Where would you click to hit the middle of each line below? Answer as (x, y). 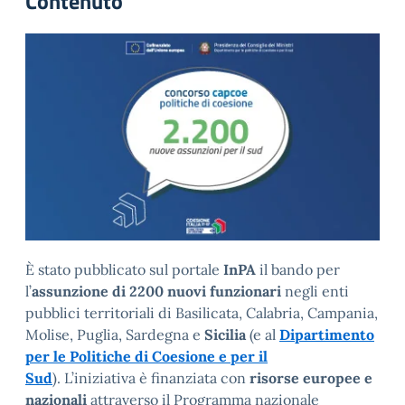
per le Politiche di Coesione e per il (146, 356)
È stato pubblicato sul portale (124, 269)
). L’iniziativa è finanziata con (151, 377)
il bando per (298, 269)
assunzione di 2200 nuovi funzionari (156, 291)
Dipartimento (327, 334)
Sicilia (227, 334)
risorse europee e (311, 377)
